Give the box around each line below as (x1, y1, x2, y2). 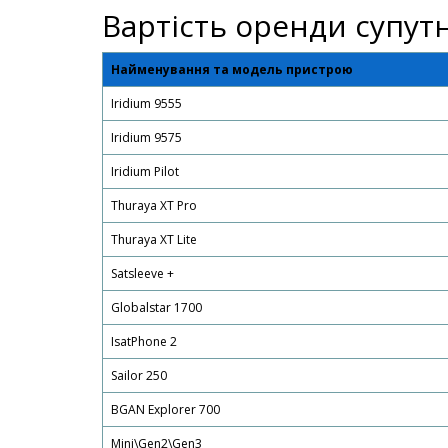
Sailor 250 (111, 367, 167, 384)
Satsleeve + (111, 265, 174, 282)
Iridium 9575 (111, 129, 182, 146)
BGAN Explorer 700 (111, 401, 220, 418)
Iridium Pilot (111, 163, 179, 180)
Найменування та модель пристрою (111, 61, 353, 78)
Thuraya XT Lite (111, 231, 197, 248)
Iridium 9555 (111, 95, 182, 112)
